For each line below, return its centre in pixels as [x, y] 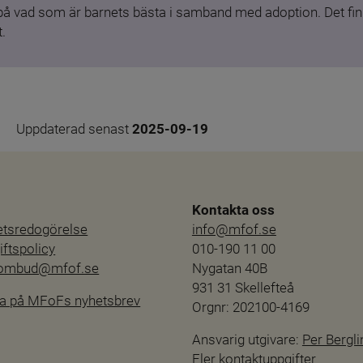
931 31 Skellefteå [243, 288]
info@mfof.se [234, 230]
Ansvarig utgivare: [247, 340]
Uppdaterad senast [74, 129]
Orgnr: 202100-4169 [250, 307]
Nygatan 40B [229, 269]
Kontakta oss [233, 210]
